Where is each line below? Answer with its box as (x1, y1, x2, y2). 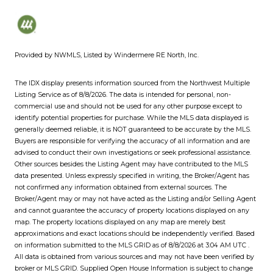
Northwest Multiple (190, 79, 250, 87)
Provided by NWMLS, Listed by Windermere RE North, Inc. (15, 51, 199, 60)
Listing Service (15, 90, 61, 99)
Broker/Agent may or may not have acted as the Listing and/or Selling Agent (15, 194, 256, 203)
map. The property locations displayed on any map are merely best (15, 218, 225, 226)
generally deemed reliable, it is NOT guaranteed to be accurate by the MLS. (15, 125, 251, 133)
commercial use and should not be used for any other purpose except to (15, 102, 242, 110)
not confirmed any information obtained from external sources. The (15, 183, 227, 191)
